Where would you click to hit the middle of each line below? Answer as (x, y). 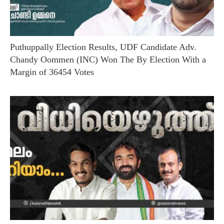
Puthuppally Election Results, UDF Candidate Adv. (103, 47)
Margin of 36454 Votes (52, 72)
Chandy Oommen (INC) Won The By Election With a (108, 59)
